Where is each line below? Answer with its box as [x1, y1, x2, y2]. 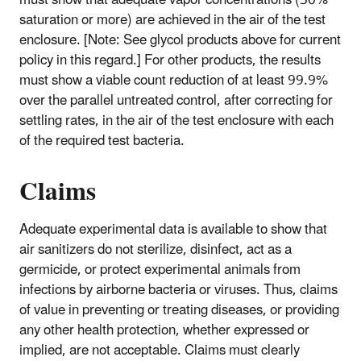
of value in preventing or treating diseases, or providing [19, 295, 339, 325]
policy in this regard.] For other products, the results [19, 46, 321, 76]
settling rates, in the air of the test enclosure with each [19, 106, 334, 136]
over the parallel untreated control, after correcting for [19, 86, 333, 116]
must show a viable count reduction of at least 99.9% [19, 66, 328, 96]
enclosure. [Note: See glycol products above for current [19, 26, 341, 56]
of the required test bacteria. [19, 127, 185, 156]
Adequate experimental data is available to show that [19, 214, 327, 244]
